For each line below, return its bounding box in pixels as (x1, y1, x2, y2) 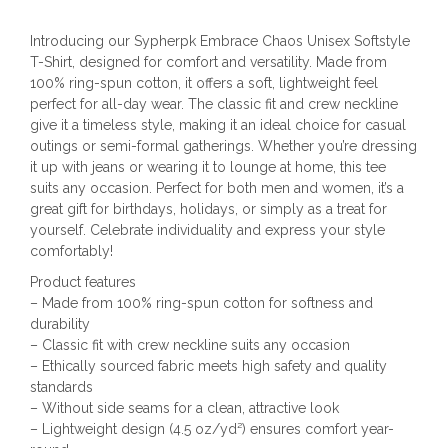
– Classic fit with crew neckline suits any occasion (30, 336, 350, 353)
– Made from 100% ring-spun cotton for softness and (30, 294, 373, 311)
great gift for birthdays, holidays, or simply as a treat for (30, 200, 387, 217)
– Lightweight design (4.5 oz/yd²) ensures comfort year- (30, 420, 394, 437)
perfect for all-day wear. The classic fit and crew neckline (30, 95, 398, 112)
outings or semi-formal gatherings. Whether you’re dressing (30, 137, 417, 154)
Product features (30, 273, 136, 290)
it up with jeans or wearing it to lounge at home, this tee (30, 158, 386, 175)
